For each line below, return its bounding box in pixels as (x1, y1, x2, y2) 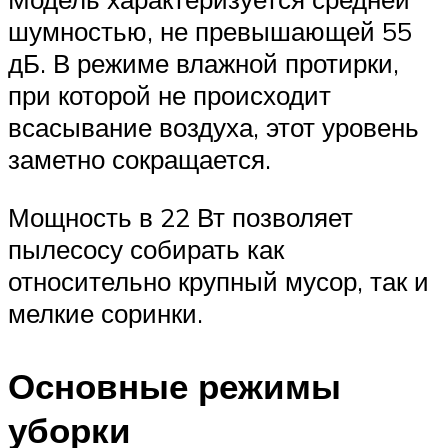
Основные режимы (8, 364, 341, 409)
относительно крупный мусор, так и (8, 265, 429, 297)
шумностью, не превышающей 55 (8, 15, 412, 48)
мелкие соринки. (8, 297, 203, 329)
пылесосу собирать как (8, 233, 284, 265)
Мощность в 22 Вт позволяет (8, 201, 353, 233)
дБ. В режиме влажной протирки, (8, 47, 399, 80)
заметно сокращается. (8, 143, 271, 176)
